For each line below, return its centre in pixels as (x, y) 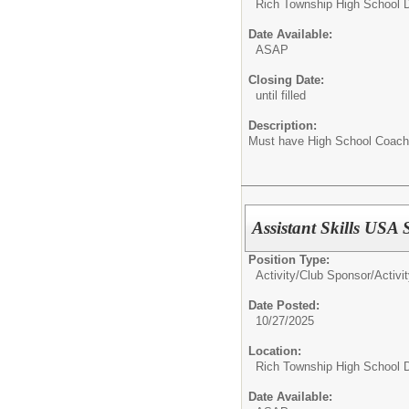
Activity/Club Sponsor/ (315, 275)
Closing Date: (286, 79)
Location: (275, 351)
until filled (281, 95)
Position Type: (289, 259)
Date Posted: (284, 305)
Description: (283, 125)
